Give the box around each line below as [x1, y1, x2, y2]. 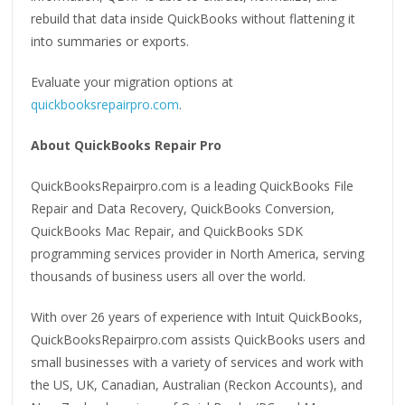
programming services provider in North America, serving [31, 244, 365, 262]
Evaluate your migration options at [31, 72, 234, 90]
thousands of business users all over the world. [31, 267, 306, 285]
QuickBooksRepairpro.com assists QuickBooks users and [31, 330, 366, 348]
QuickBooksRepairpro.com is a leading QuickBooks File [31, 176, 354, 194]
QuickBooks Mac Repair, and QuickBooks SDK [31, 221, 304, 240]
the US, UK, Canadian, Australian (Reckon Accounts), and [31, 375, 363, 393]
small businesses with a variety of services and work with [31, 353, 364, 371]
